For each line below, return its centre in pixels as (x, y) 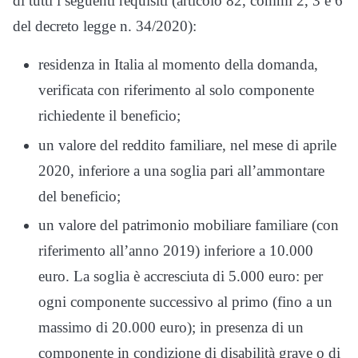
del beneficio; (80, 196)
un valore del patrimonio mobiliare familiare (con (189, 225)
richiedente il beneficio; (109, 115)
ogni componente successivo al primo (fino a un (185, 302)
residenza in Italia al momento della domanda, (178, 64)
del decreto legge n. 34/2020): (105, 26)
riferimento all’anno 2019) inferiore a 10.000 (176, 251)
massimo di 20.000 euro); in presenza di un (171, 328)
